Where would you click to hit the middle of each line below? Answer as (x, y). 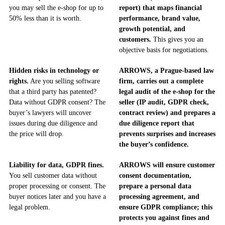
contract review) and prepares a (167, 113)
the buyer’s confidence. (154, 144)
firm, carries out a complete (161, 81)
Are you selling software (64, 81)
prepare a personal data (155, 186)
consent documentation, (155, 175)
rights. (19, 81)
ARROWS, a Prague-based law (166, 70)
